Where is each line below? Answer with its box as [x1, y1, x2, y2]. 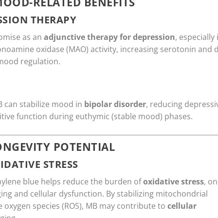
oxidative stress [143, 176, 204, 187]
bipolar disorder [84, 98, 146, 109]
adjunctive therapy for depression [44, 32, 175, 43]
